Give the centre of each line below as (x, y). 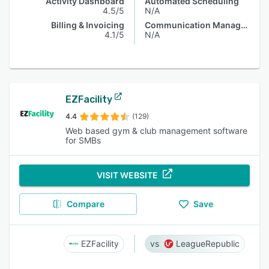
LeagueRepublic (208, 243)
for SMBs (83, 140)
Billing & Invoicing (88, 25)
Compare (85, 204)
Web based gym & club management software (156, 131)
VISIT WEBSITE (127, 175)
